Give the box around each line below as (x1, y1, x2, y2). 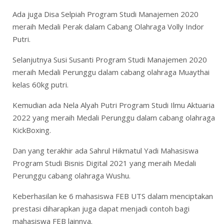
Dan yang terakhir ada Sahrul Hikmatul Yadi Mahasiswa (12, 145, 198, 155)
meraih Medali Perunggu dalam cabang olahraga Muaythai (12, 66, 209, 77)
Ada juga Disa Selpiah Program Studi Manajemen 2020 (12, 8, 198, 19)
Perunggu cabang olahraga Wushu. (12, 170, 130, 180)
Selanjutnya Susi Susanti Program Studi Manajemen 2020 (12, 54, 207, 64)
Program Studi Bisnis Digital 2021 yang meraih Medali (12, 157, 196, 168)
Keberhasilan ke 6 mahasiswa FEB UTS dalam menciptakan (12, 190, 213, 201)
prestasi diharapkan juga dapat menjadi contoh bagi (12, 203, 189, 213)
